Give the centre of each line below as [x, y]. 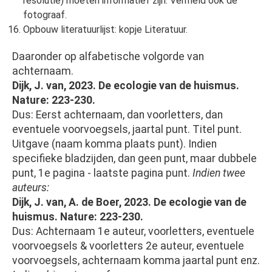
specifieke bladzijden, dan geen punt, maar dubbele [134, 159]
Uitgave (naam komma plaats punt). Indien [114, 144]
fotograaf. [45, 15]
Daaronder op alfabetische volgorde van [108, 57]
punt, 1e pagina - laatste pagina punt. [102, 173]
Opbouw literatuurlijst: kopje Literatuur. [105, 30]
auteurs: [31, 188]
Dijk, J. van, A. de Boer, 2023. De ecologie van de [129, 202]
